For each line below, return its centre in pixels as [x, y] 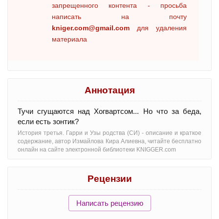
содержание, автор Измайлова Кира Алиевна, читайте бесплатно [109, 141]
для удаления [158, 28]
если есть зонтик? [48, 121]
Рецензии [109, 179]
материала [69, 39]
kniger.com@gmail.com [91, 28]
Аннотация [109, 90]
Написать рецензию [109, 203]
